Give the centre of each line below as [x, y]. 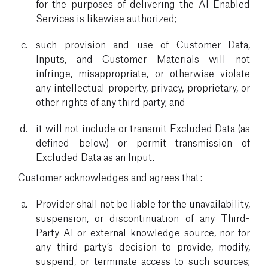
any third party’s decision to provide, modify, [143, 246]
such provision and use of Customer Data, [143, 44]
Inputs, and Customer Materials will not [143, 58]
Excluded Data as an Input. [95, 156]
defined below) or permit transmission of [143, 142]
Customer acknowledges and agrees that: [110, 176]
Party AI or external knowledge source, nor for [143, 232]
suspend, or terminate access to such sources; [143, 260]
